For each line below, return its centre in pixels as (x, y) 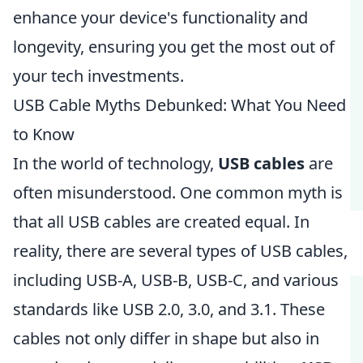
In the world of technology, (115, 163)
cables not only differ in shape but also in (166, 338)
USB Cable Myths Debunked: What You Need (179, 105)
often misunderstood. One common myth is (178, 192)
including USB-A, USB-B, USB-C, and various (176, 280)
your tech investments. (98, 76)
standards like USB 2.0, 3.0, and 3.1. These (169, 309)
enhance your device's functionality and (160, 17)
